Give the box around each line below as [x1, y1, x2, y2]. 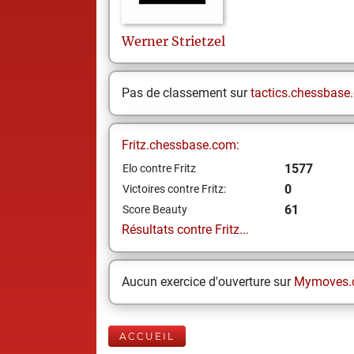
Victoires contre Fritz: [122, 183, 226, 195]
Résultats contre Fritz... [122, 222, 249, 237]
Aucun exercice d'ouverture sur [122, 274, 294, 289]
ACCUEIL [119, 330, 175, 342]
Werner [122, 33, 168, 49]
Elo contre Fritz [122, 162, 196, 175]
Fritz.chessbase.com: [122, 137, 239, 153]
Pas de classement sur [122, 85, 250, 100]
